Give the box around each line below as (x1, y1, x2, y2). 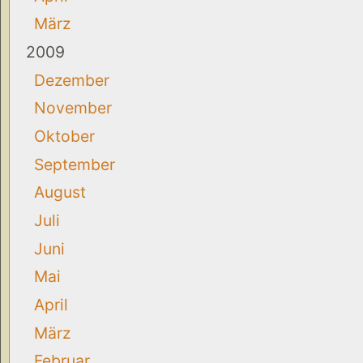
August (34, 182, 86, 203)
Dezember (34, 70, 109, 90)
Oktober (34, 126, 95, 146)
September (34, 154, 115, 174)
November (34, 98, 112, 118)
